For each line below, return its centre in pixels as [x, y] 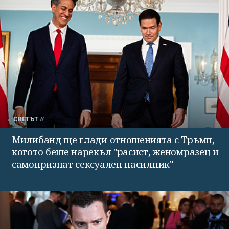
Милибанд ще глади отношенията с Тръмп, [113, 139]
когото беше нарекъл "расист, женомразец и [115, 152]
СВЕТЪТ [26, 119]
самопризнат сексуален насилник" [93, 164]
